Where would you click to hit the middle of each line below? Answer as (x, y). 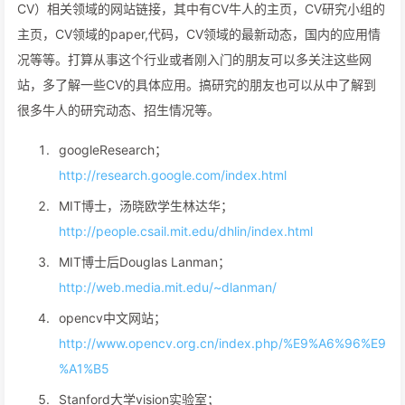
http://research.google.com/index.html (173, 175)
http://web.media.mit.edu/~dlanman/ (168, 287)
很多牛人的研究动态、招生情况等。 (118, 110)
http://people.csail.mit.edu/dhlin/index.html (186, 231)
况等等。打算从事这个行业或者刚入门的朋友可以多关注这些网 (194, 59)
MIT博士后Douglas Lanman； (145, 262)
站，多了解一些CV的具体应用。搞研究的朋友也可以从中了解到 (197, 85)
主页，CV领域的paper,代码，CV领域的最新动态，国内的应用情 (199, 34)
